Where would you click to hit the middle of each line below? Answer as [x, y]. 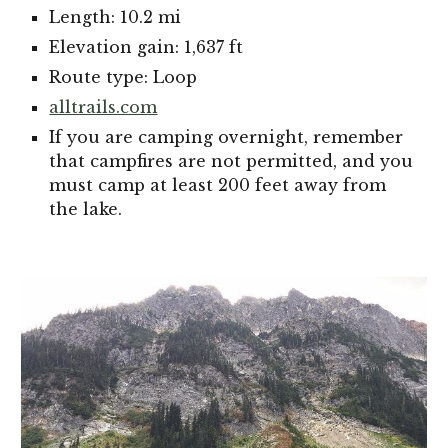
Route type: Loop [123, 77]
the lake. [86, 209]
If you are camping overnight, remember [226, 137]
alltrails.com [103, 107]
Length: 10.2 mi [115, 17]
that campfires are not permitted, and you [231, 161]
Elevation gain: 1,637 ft [146, 47]
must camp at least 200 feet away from [218, 185]
